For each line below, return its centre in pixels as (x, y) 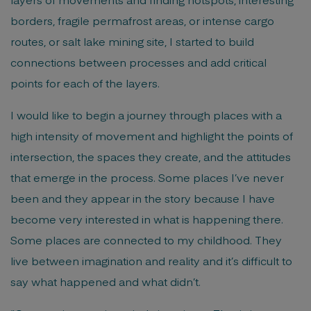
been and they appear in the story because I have (143, 198)
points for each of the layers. (85, 83)
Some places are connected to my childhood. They (146, 239)
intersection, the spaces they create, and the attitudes (151, 156)
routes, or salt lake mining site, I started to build (132, 41)
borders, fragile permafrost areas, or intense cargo (142, 20)
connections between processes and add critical (138, 62)
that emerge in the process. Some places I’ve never (147, 177)
